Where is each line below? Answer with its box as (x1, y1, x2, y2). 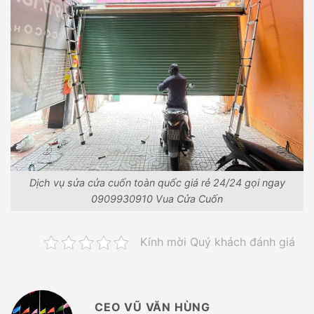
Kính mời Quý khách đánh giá (140, 235, 295, 250)
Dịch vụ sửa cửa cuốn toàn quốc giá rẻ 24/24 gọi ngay (29, 177, 285, 189)
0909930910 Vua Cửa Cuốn (91, 193, 223, 205)
